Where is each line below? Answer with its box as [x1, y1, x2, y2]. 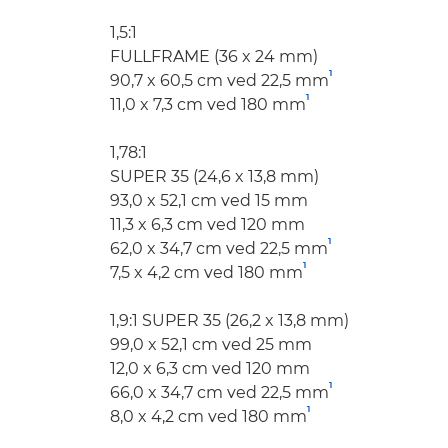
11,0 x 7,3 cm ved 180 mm [110, 95, 306, 114]
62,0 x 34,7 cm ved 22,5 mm [110, 239, 328, 258]
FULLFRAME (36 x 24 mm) [110, 47, 318, 66]
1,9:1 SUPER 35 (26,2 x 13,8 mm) [110, 311, 349, 330]
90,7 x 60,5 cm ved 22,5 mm [110, 71, 329, 90]
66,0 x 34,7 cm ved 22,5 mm [110, 383, 329, 402]
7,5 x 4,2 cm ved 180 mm [110, 263, 303, 282]
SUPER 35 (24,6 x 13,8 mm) [110, 167, 319, 186]
